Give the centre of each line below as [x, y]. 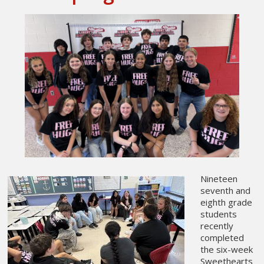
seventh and [225, 191]
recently [217, 226]
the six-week [226, 250]
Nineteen [219, 179]
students [218, 214]
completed [222, 238]
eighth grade [226, 202]
